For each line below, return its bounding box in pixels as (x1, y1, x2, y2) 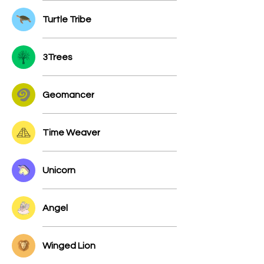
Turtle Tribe (42, 14, 91, 24)
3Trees (42, 52, 72, 62)
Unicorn (42, 165, 75, 175)
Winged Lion (42, 240, 95, 250)
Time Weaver (42, 127, 100, 137)
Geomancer (42, 90, 94, 100)
